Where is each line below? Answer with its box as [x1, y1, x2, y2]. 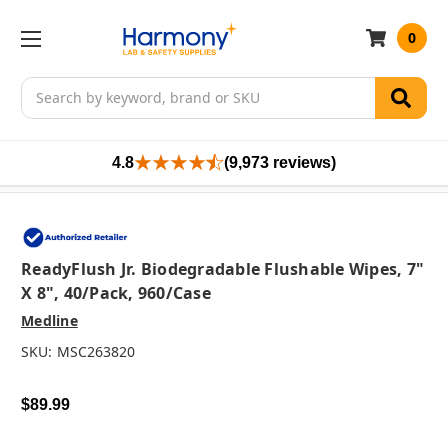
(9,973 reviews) [224, 153, 336, 171]
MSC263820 [56, 342, 135, 362]
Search [21, 77, 67, 97]
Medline [21, 311, 78, 331]
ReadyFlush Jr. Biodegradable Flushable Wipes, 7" [21, 258, 424, 281]
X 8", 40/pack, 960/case [21, 282, 211, 305]
